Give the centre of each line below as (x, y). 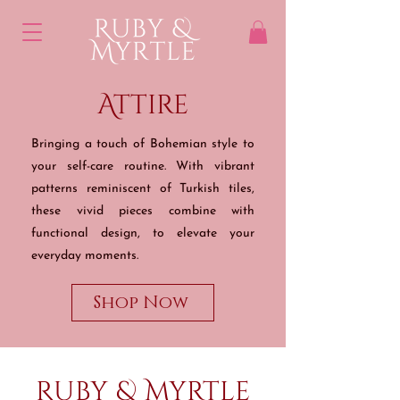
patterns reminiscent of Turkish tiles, (143, 189)
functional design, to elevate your (143, 234)
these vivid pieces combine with (143, 212)
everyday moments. (85, 256)
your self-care (78, 167)
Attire (143, 106)
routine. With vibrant (189, 167)
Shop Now (141, 303)
